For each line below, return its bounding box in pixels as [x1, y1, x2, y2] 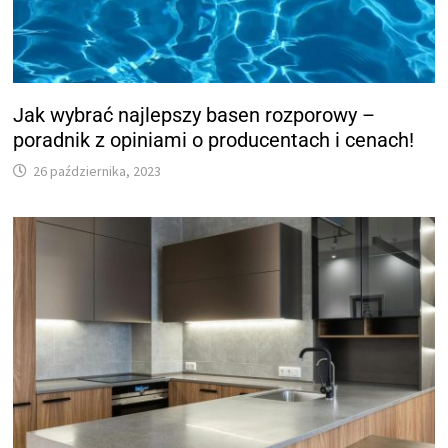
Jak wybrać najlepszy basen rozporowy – [13, 103, 376, 128]
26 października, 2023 [33, 162, 162, 181]
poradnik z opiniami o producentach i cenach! [13, 128, 415, 153]
